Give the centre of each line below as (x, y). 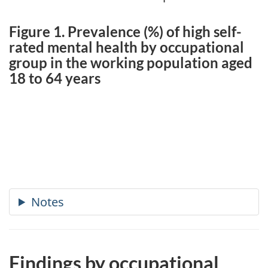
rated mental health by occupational (127, 47)
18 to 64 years (55, 78)
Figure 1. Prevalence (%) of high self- (125, 32)
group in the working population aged (131, 63)
